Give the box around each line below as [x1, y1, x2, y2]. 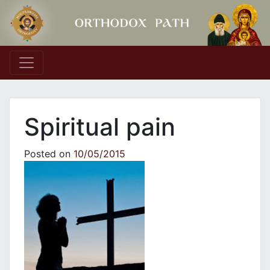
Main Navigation [9, 61, 157, 85]
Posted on [24, 148, 74, 160]
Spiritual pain [24, 112, 175, 142]
